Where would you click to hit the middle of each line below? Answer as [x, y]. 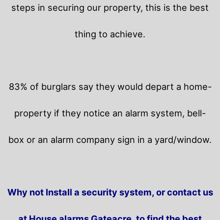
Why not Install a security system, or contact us [110, 192]
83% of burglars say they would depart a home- [110, 87]
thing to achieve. [110, 34]
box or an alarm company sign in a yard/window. [110, 140]
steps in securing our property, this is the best [110, 8]
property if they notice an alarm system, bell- [110, 113]
